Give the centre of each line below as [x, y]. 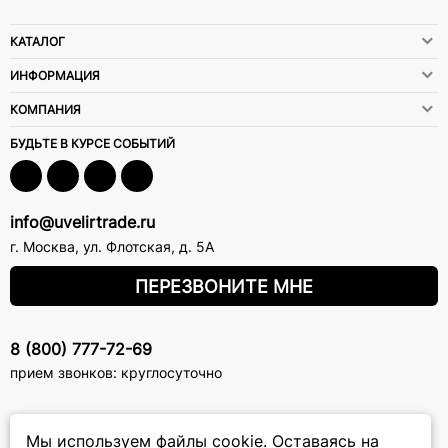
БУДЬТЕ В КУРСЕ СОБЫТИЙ [92, 143]
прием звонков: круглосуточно [116, 372]
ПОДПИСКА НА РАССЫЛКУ [90, 424]
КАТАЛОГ [37, 41]
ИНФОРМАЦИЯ [55, 75]
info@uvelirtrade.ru [82, 221]
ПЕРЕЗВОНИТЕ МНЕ [224, 286]
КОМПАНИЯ [45, 109]
